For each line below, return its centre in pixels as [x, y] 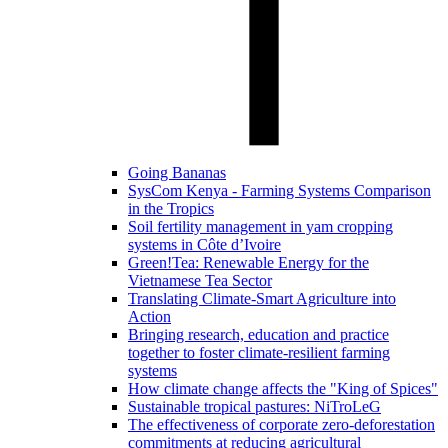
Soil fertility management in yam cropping [260, 227]
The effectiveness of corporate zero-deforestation [281, 425]
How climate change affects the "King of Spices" [283, 389]
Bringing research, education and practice [258, 335]
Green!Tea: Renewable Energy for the [248, 263]
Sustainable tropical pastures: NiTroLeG [254, 407]
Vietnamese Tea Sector [200, 281]
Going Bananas [177, 173]
